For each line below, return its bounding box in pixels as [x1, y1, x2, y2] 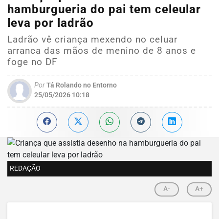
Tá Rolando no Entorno [45, 81, 117, 90]
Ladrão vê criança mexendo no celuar [7, 34, 177, 45]
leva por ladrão [7, 16, 94, 30]
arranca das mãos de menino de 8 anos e [7, 45, 196, 57]
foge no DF [7, 56, 58, 68]
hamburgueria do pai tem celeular [7, 2, 201, 17]
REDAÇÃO [10, 164, 41, 173]
